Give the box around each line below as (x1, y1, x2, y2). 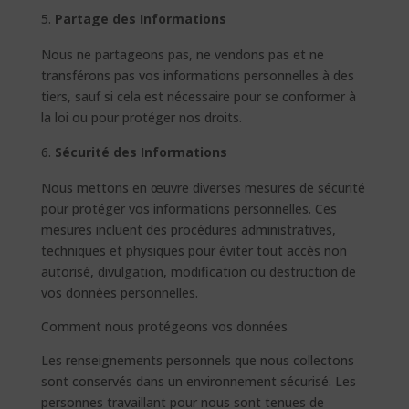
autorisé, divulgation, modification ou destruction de (40, 263, 356, 280)
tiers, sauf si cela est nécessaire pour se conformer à (40, 88, 356, 105)
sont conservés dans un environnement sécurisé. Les (40, 372, 356, 390)
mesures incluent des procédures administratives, (40, 221, 336, 238)
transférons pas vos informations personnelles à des (40, 67, 354, 84)
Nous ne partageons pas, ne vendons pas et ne (40, 46, 324, 63)
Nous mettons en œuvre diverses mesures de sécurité (40, 179, 365, 196)
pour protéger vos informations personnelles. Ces (40, 200, 337, 217)
